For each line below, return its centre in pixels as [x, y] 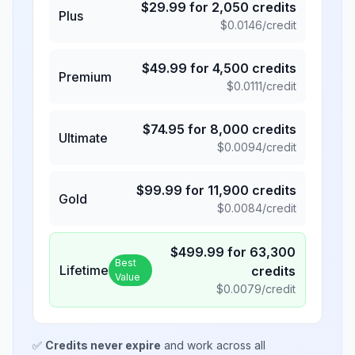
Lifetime [84, 270]
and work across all [213, 345]
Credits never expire [103, 345]
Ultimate [83, 137]
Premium [85, 76]
